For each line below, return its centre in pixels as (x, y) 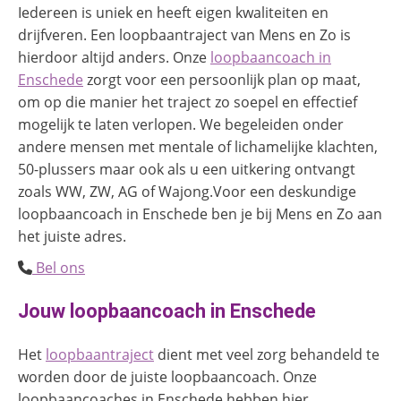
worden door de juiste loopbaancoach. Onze (167, 377)
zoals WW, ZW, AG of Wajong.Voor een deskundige (187, 192)
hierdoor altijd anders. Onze (114, 57)
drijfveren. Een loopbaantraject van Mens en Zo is (184, 35)
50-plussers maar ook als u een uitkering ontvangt (187, 169)
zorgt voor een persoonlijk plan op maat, (222, 80)
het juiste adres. (72, 236)
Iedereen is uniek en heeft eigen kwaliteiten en (173, 13)
